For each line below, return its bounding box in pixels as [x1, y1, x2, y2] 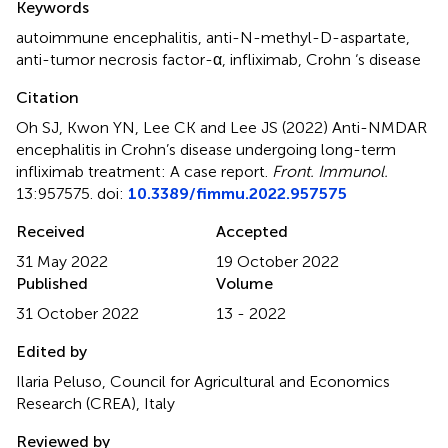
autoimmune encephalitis [16, 27, 198, 47]
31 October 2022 [16, 303, 139, 323]
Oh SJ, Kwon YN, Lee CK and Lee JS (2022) [16, 117, 332, 137]
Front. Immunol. [272, 161, 388, 181]
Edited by [16, 341, 87, 361]
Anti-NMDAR [332, 117, 427, 137]
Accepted [216, 221, 288, 241]
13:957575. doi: [16, 183, 128, 203]
